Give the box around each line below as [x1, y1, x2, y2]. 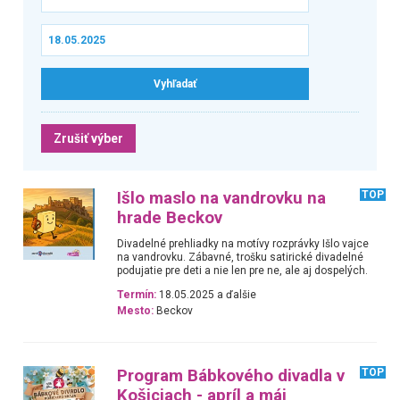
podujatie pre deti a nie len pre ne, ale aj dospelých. [117, 263, 369, 277]
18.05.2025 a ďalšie [156, 288, 257, 302]
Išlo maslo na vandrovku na [117, 187, 327, 208]
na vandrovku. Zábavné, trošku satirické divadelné [117, 250, 364, 263]
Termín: [117, 288, 157, 302]
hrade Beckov [117, 207, 223, 228]
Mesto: [117, 304, 154, 318]
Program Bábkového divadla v [117, 365, 346, 386]
